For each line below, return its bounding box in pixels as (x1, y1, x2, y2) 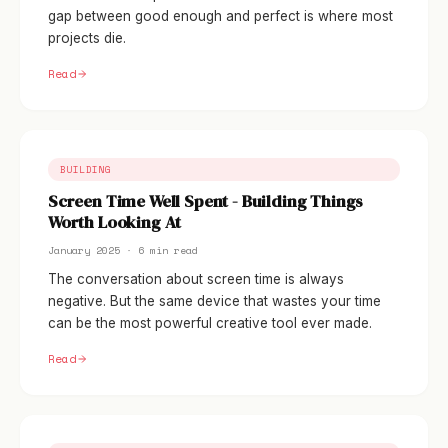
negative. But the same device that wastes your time (48, 293, 381, 309)
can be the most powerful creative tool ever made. (48, 315, 372, 331)
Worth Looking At (48, 211, 182, 234)
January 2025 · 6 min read (48, 243, 198, 258)
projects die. (48, 30, 126, 46)
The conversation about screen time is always (48, 271, 344, 287)
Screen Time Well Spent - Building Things (48, 190, 364, 213)
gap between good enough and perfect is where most (48, 8, 393, 24)
